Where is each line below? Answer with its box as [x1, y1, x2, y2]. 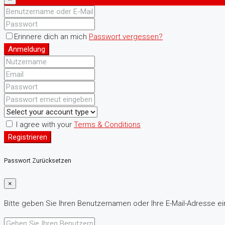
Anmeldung [8, 45, 45, 54]
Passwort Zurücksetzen [4, 157, 71, 165]
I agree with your [14, 120, 74, 130]
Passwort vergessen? [89, 32, 163, 42]
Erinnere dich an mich [14, 32, 89, 42]
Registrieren [8, 133, 47, 142]
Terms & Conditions [74, 120, 141, 130]
